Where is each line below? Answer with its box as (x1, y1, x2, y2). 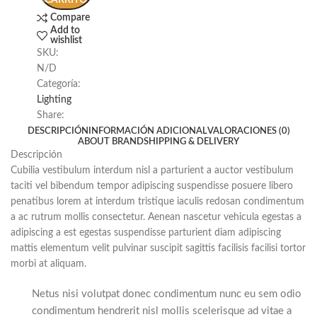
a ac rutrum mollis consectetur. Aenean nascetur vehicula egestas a (11, 212, 301, 222)
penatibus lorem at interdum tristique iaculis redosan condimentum (11, 197, 304, 207)
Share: (36, 110, 64, 120)
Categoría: (36, 79, 81, 89)
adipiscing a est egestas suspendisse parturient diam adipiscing (11, 228, 281, 238)
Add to (50, 25, 81, 35)
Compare (50, 13, 91, 23)
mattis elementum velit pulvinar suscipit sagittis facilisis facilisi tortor (11, 243, 306, 253)
